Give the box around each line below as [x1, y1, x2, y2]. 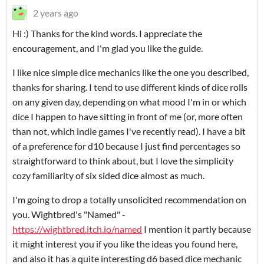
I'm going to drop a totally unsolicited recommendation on [12, 194, 246, 206]
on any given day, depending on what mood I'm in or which [12, 96, 246, 108]
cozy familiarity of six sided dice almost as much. [12, 170, 204, 181]
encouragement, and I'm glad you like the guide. [12, 42, 204, 54]
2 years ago [33, 7, 78, 19]
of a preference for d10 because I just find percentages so [12, 140, 240, 152]
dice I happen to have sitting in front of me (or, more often [12, 111, 243, 123]
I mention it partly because [142, 223, 251, 235]
